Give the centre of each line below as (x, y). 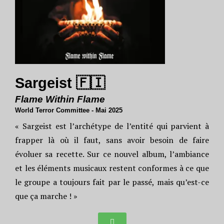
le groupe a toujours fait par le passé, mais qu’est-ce (112, 182)
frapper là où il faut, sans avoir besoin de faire (112, 140)
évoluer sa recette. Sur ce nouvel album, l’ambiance (112, 154)
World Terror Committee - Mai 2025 (69, 110)
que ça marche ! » (46, 196)
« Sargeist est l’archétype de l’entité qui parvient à (112, 126)
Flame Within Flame (60, 99)
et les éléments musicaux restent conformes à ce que (112, 168)
